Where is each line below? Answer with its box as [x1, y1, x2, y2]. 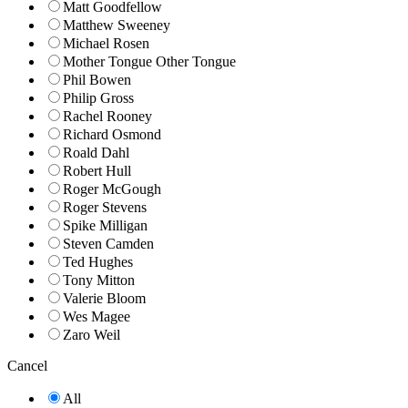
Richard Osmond [63, 126, 161, 142]
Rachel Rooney [63, 107, 152, 124]
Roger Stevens [63, 199, 147, 215]
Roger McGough [63, 180, 161, 197]
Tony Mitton [63, 271, 135, 288]
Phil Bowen [63, 71, 131, 87]
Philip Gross [63, 89, 134, 106]
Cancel [7, 357, 47, 373]
